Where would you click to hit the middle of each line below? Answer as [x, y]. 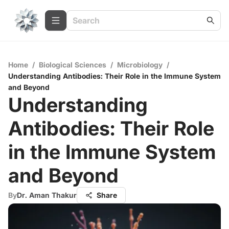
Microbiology [140, 65]
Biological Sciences [73, 65]
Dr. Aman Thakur [47, 195]
